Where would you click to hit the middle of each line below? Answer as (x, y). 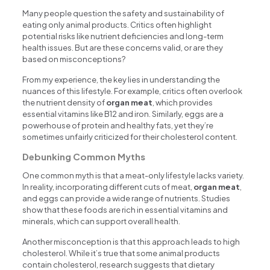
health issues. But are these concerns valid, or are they (123, 48)
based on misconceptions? (74, 59)
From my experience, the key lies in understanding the (121, 80)
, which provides (183, 103)
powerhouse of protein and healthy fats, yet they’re (118, 126)
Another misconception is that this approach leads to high (131, 242)
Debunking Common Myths (84, 157)
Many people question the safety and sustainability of (124, 14)
